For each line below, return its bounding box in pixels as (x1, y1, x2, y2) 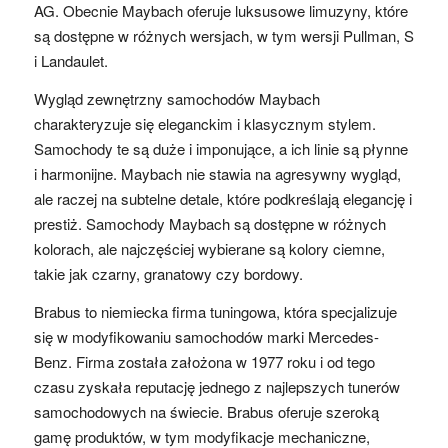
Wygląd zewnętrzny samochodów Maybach (33, 88, 320, 109)
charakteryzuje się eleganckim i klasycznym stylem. (33, 113, 376, 134)
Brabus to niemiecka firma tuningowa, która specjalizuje (33, 300, 397, 322)
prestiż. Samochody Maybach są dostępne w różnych (33, 213, 386, 234)
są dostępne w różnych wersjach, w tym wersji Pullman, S (33, 25, 414, 47)
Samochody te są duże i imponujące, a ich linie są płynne (33, 138, 408, 159)
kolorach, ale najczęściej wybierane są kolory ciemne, (33, 238, 385, 259)
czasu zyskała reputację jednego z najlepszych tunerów (33, 375, 400, 397)
